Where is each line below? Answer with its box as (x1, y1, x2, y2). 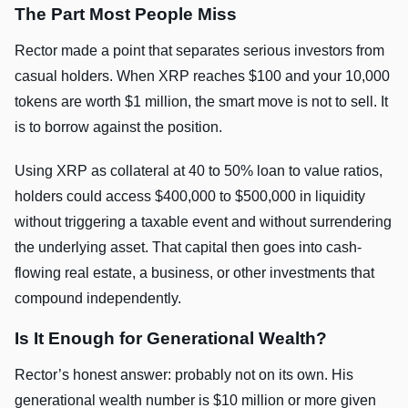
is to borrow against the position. (15, 119, 222, 136)
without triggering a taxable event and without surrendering (15, 214, 392, 230)
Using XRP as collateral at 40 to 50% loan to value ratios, (15, 163, 382, 179)
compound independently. (15, 291, 181, 307)
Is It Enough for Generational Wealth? (15, 329, 327, 349)
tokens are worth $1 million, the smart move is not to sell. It (15, 94, 388, 110)
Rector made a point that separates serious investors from (15, 43, 384, 59)
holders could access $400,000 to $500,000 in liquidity (15, 189, 365, 205)
